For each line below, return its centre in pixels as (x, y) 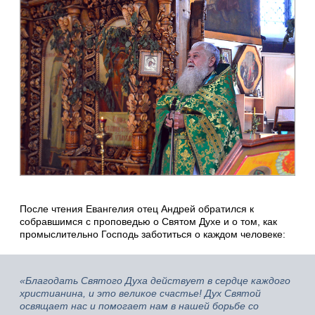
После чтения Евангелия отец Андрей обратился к (137, 209)
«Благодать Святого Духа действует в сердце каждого (155, 281)
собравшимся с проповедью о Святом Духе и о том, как (148, 222)
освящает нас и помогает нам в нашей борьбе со (139, 306)
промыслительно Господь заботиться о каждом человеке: (153, 234)
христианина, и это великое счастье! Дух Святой (140, 294)
